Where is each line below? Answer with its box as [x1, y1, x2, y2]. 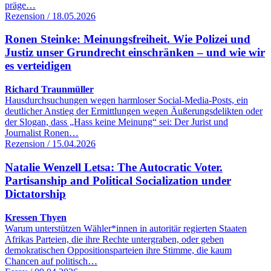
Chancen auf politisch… [5, 255, 97, 266]
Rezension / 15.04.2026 [5, 139, 96, 149]
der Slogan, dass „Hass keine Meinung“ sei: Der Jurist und [5, 117, 228, 128]
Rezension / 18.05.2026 [5, 10, 96, 21]
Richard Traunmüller [5, 84, 94, 95]
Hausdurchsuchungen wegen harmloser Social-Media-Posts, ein [5, 95, 248, 106]
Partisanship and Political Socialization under [5, 174, 231, 187]
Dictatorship [5, 187, 66, 200]
